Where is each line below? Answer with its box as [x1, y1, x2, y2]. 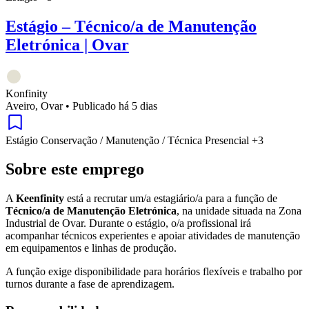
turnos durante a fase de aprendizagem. [6, 278, 175, 290]
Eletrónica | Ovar [6, 35, 129, 54]
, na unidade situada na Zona [177, 205, 301, 217]
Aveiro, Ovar [6, 99, 63, 112]
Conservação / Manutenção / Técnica [41, 134, 205, 146]
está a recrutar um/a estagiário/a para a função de [64, 192, 277, 205]
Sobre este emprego [6, 160, 144, 179]
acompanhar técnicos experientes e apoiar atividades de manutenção [6, 230, 300, 242]
